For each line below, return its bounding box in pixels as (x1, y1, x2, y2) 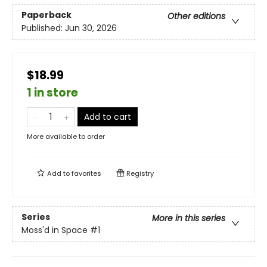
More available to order (27, 132, 105, 141)
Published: (21, 22, 65, 35)
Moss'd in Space (21, 224, 88, 237)
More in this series (152, 212, 225, 225)
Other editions (167, 10, 225, 23)
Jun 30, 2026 (65, 22, 117, 35)
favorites (72, 169, 101, 178)
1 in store (27, 85, 78, 101)
